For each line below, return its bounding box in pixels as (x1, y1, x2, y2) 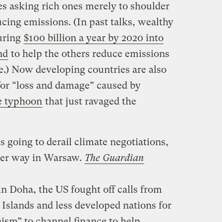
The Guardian (84, 152, 144, 164)
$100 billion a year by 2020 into (23, 32, 164, 44)
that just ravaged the (42, 96, 136, 108)
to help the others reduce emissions (8, 48, 169, 60)
